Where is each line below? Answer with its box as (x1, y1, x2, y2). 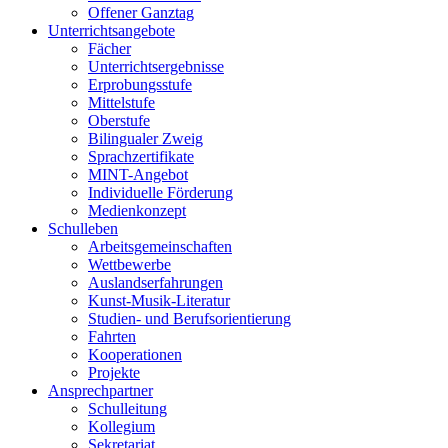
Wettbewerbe (88, 256, 171, 273)
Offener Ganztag (88, 4, 194, 21)
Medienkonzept (88, 202, 186, 219)
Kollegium (88, 418, 155, 435)
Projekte (88, 364, 140, 381)
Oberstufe (88, 112, 150, 129)
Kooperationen (88, 346, 182, 363)
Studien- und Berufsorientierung (88, 310, 291, 327)
